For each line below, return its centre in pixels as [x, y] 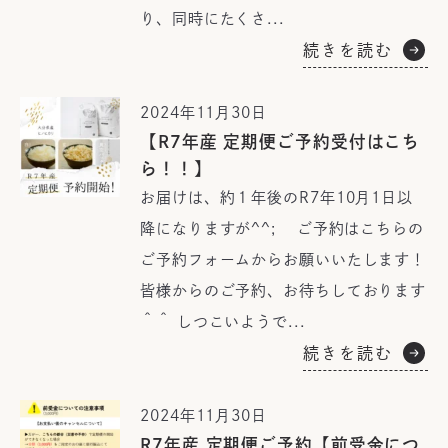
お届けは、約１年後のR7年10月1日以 [277, 197]
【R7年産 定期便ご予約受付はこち [280, 141]
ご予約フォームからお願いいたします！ [283, 259]
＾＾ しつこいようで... [223, 321]
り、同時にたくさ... [212, 18]
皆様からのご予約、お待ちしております [283, 290]
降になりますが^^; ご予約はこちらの [282, 228]
